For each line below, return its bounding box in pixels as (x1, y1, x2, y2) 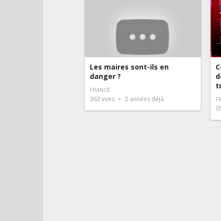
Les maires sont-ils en (90, 62, 169, 72)
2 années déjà (123, 94, 164, 103)
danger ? (90, 71, 121, 81)
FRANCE (90, 85, 110, 93)
